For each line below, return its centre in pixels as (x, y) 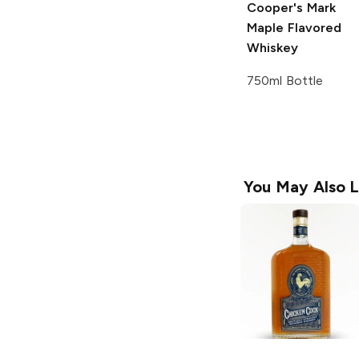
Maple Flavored (294, 28)
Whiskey (272, 48)
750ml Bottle (285, 81)
